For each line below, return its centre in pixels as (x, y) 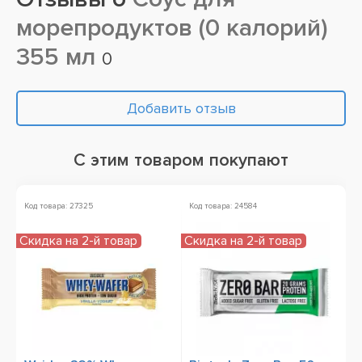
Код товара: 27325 (59, 206)
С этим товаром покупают (181, 160)
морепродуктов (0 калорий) (172, 28)
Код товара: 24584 (223, 206)
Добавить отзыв (181, 108)
